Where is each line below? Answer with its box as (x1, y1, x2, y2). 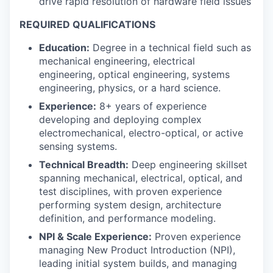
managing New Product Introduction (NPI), (39, 243, 235, 256)
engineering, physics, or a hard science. (39, 81, 221, 94)
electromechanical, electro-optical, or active (39, 126, 243, 139)
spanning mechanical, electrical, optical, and (39, 171, 243, 184)
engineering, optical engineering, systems (39, 68, 230, 80)
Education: (39, 41, 90, 54)
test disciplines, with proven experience (39, 185, 222, 197)
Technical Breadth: (39, 158, 129, 171)
